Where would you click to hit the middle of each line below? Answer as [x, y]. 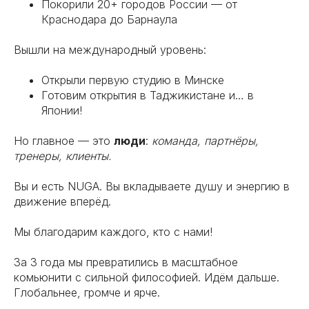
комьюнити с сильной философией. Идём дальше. [147, 277]
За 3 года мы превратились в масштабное [126, 262]
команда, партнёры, [205, 141]
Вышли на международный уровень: [110, 50]
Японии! [62, 110]
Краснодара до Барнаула [109, 19]
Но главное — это [64, 141]
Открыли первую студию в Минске [133, 80]
